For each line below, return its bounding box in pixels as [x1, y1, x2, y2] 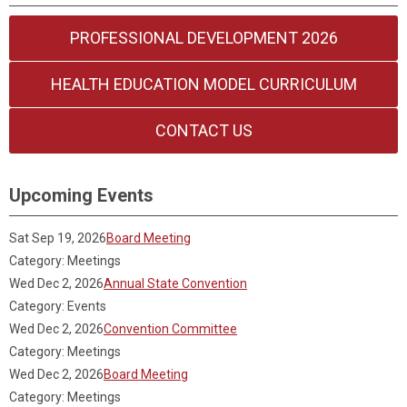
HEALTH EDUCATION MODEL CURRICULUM [50, 74, 357, 94]
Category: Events [9, 299, 106, 313]
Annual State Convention [104, 276, 247, 291]
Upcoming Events [9, 184, 154, 206]
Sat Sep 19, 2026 [9, 231, 106, 245]
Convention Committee [104, 322, 237, 336]
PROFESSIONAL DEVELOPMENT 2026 [69, 28, 338, 47]
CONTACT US [154, 121, 253, 140]
